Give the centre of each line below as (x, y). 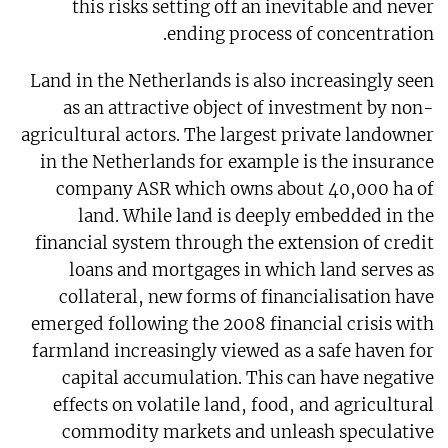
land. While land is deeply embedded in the (256, 216)
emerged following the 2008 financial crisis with (233, 324)
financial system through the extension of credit (235, 243)
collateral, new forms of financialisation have (247, 297)
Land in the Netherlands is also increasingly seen (232, 81)
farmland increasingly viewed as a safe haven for (233, 351)
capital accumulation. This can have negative (248, 378)
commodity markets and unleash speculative (248, 432)
